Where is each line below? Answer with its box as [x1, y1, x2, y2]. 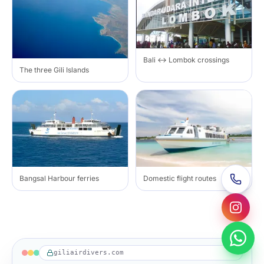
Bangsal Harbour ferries [19, 174, 99, 183]
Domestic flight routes [143, 174, 216, 183]
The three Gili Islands [19, 65, 89, 74]
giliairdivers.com [54, 249, 124, 257]
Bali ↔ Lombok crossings [143, 55, 229, 65]
